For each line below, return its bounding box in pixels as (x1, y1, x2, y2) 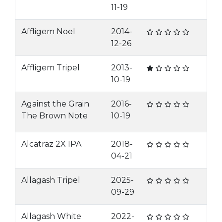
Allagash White (21, 212, 81, 221)
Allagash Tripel (21, 175, 80, 185)
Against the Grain (21, 99, 89, 109)
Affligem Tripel (21, 63, 80, 72)
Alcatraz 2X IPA (21, 139, 81, 149)
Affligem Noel (21, 27, 75, 36)
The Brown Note (21, 111, 88, 120)
